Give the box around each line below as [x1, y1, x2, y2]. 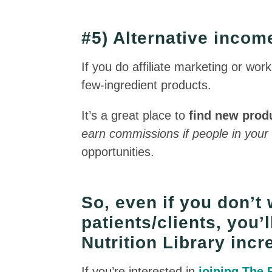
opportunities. [81, 145, 155, 158]
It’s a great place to [81, 109, 189, 122]
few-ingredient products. [81, 78, 212, 92]
